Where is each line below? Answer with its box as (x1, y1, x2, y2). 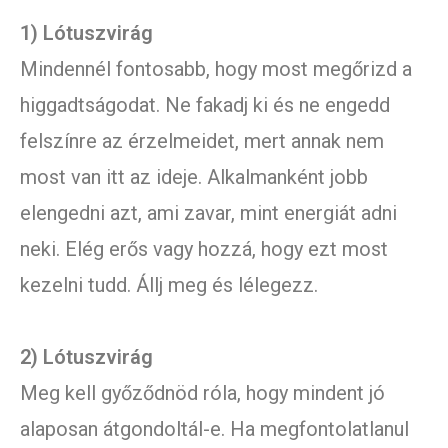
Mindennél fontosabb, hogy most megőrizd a (20, 57, 412, 82)
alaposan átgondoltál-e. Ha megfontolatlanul (20, 417, 409, 442)
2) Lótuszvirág (20, 345, 153, 370)
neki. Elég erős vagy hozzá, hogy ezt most (20, 237, 388, 262)
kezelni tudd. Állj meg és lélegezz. (20, 273, 318, 298)
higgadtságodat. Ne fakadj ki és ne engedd (20, 93, 390, 118)
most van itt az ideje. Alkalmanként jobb (20, 165, 368, 190)
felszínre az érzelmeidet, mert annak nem (20, 129, 384, 154)
